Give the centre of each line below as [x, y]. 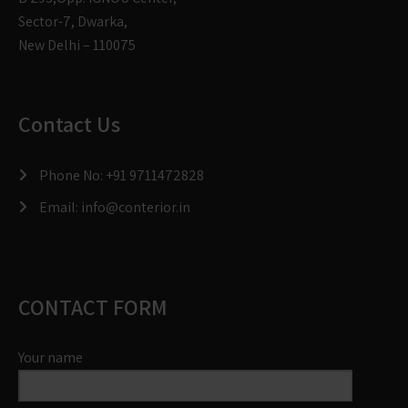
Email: [59, 207]
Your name [51, 357]
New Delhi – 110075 [77, 45]
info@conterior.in [136, 207]
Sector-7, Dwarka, [73, 21]
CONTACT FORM [93, 306]
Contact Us [69, 123]
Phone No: [71, 175]
